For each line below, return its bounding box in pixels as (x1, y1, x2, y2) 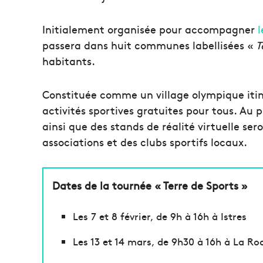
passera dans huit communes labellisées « (42, 38, 254, 52)
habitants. (42, 53, 95, 68)
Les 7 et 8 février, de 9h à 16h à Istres (73, 209, 247, 223)
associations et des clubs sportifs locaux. (42, 134, 247, 149)
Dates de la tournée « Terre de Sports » (52, 178, 248, 193)
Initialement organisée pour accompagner (42, 22, 258, 36)
